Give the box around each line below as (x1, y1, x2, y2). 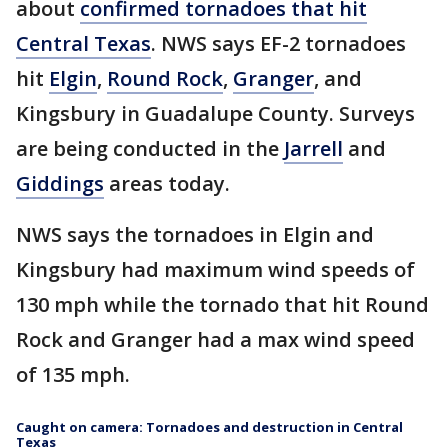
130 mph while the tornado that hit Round (16, 291, 429, 318)
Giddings (16, 170, 104, 197)
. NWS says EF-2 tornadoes (151, 30, 406, 57)
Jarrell (284, 135, 343, 162)
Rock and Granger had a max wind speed (16, 326, 415, 353)
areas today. (104, 170, 230, 197)
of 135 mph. (16, 361, 130, 388)
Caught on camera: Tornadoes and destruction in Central (16, 418, 403, 436)
